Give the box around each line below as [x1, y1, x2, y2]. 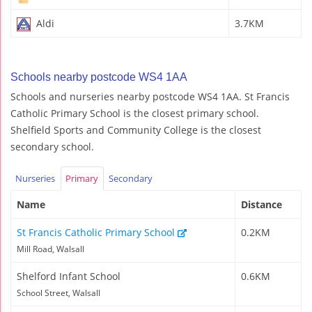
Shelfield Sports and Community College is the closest [10, 123, 261, 136]
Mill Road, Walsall [17, 243, 84, 254]
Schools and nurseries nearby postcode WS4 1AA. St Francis [10, 89, 290, 103]
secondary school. [10, 139, 94, 153]
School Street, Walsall [17, 287, 100, 298]
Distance [241, 197, 282, 211]
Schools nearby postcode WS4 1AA [10, 70, 187, 83]
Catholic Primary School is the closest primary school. [10, 106, 259, 120]
